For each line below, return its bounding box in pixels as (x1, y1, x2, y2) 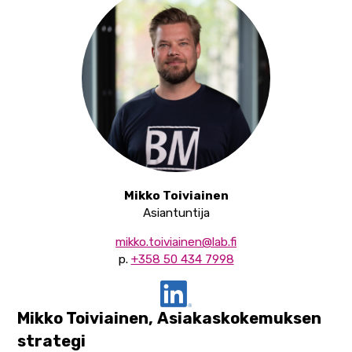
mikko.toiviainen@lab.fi (115, 235, 236, 250)
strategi (17, 331, 86, 350)
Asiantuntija (142, 206, 210, 221)
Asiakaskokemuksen (157, 308, 322, 328)
